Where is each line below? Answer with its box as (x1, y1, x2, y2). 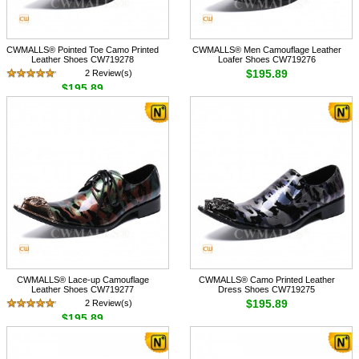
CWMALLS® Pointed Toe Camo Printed (6, 45, 159, 55)
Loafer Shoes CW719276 (217, 54, 316, 65)
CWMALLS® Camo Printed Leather (198, 275, 335, 285)
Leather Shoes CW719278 (31, 54, 135, 65)
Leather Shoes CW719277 (31, 284, 135, 295)
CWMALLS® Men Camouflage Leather (192, 45, 341, 55)
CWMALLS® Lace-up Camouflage (16, 275, 149, 285)
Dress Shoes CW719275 (218, 284, 316, 295)
